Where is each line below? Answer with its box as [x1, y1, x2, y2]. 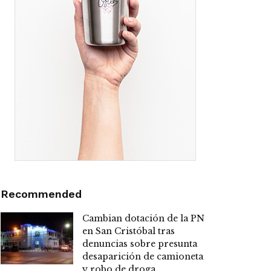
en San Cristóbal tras [82, 226, 175, 237]
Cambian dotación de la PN [82, 213, 204, 224]
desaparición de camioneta [82, 251, 203, 263]
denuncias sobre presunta [82, 238, 197, 250]
